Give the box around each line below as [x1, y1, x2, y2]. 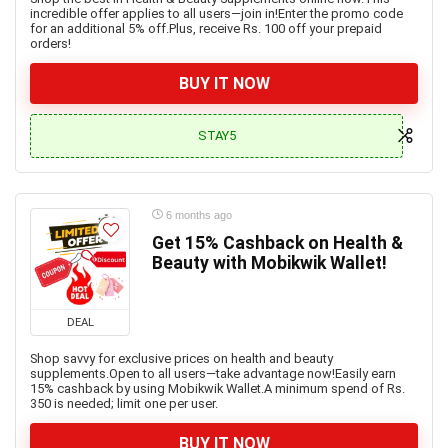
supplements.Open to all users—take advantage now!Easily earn [30, 366, 396, 381]
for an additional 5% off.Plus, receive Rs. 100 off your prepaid [30, 21, 382, 36]
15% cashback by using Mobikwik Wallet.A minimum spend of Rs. [30, 381, 405, 396]
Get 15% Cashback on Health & [152, 233, 403, 253]
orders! [30, 36, 71, 51]
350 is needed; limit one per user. [30, 396, 218, 411]
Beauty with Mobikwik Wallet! [152, 253, 387, 273]
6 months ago [163, 209, 232, 221]
